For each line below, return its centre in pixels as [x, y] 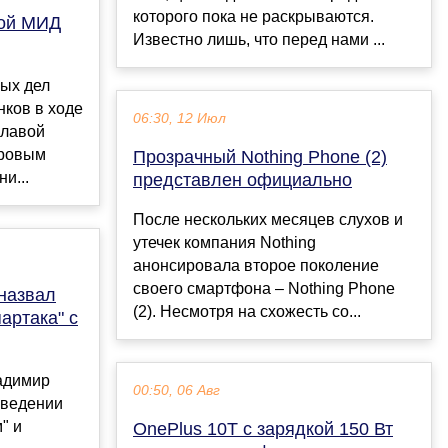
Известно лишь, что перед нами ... [259, 39]
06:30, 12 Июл [179, 118]
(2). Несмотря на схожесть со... [247, 311]
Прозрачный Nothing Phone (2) [260, 156]
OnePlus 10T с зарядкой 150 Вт [263, 428]
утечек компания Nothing [224, 242]
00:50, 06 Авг [176, 390]
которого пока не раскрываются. [253, 16]
